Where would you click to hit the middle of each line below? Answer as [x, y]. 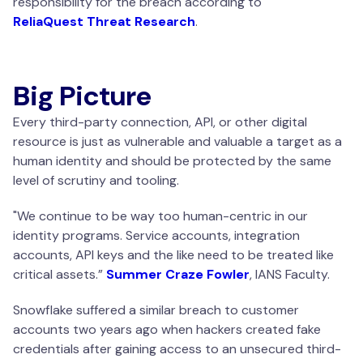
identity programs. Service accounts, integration [156, 236]
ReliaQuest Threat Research [104, 22]
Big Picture [82, 96]
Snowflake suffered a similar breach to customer [156, 310]
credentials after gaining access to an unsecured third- [177, 349]
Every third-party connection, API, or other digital [160, 122]
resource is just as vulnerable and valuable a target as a [177, 142]
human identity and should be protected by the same [172, 161]
